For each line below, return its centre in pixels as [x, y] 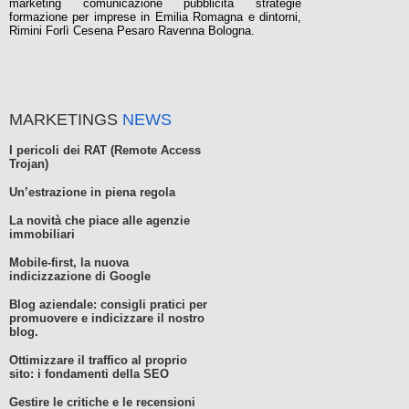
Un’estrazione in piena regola [92, 192]
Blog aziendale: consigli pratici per [108, 304]
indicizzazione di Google [80, 276]
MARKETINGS [66, 119]
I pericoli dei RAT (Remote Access [105, 150]
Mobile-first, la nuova [69, 262]
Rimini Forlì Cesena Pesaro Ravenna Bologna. [132, 30]
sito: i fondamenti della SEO [89, 373]
